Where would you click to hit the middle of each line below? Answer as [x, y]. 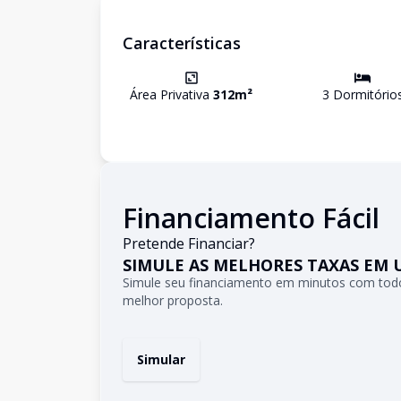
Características [182, 43]
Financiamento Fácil [251, 218]
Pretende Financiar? [189, 243]
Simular [161, 359]
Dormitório [363, 94]
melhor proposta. [173, 300]
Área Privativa [171, 94]
